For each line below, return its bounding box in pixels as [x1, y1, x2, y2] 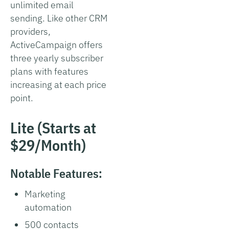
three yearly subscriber [10, 52, 103, 64]
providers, [10, 25, 51, 37]
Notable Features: [10, 165, 102, 181]
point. [10, 91, 33, 104]
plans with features [10, 65, 88, 77]
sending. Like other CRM [10, 12, 108, 24]
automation [25, 201, 72, 213]
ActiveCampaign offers [10, 38, 103, 51]
